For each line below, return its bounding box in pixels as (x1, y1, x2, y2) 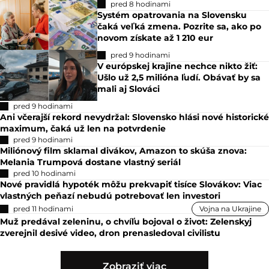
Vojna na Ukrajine (199, 204, 261, 213)
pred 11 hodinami (13, 204, 73, 213)
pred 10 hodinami (13, 168, 76, 178)
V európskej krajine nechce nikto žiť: (97, 60, 258, 71)
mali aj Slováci (97, 83, 160, 94)
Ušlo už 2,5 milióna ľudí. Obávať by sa (97, 71, 261, 83)
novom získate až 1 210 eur (97, 32, 214, 43)
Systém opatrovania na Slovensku (97, 9, 247, 20)
